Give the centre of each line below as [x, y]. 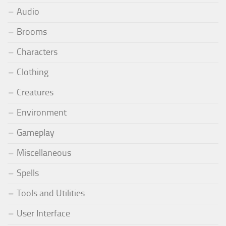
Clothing [33, 72]
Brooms [32, 32]
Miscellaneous [44, 153]
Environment [42, 112]
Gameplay [36, 132]
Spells [28, 173]
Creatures [35, 92]
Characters [37, 52]
